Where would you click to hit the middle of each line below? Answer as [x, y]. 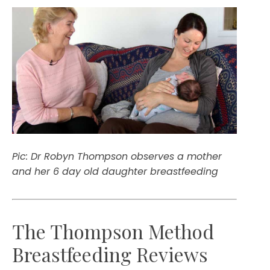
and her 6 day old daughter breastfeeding [115, 171]
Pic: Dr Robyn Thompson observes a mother [117, 156]
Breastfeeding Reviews [110, 254]
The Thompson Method [113, 231]
